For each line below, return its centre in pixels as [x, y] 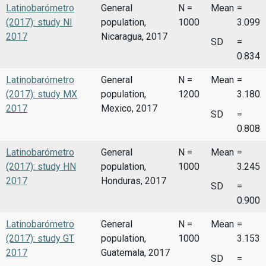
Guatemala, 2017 [135, 253]
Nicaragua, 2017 [134, 36]
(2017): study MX [42, 94]
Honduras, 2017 [134, 180]
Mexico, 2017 [129, 109]
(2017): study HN [41, 166]
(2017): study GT [40, 239]
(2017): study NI [39, 22]
